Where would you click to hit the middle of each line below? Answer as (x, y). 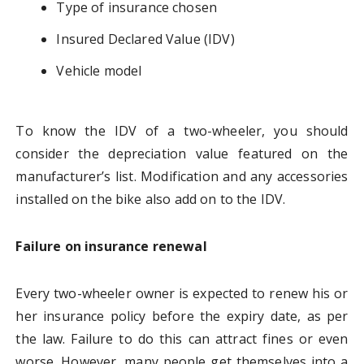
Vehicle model (99, 71)
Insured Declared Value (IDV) (145, 39)
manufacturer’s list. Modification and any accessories (182, 177)
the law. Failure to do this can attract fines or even (182, 339)
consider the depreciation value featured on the (182, 154)
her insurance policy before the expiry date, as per (182, 316)
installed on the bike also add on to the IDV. (151, 199)
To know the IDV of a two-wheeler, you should (182, 131)
